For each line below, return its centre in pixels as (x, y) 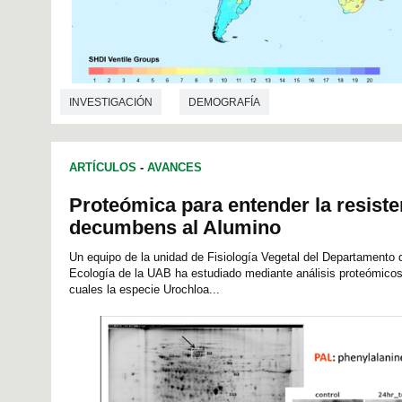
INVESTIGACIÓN (111, 103)
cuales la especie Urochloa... (144, 289)
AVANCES (175, 167)
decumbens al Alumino (175, 227)
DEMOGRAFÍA (224, 103)
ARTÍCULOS (103, 167)
